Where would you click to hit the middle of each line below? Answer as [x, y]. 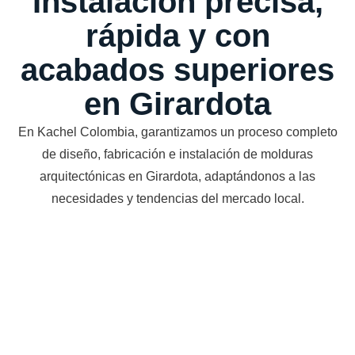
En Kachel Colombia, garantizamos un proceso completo [177, 132]
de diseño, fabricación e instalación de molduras [177, 154]
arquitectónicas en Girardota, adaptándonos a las [177, 176]
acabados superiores [177, 69]
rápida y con [177, 35]
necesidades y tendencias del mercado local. [177, 198]
